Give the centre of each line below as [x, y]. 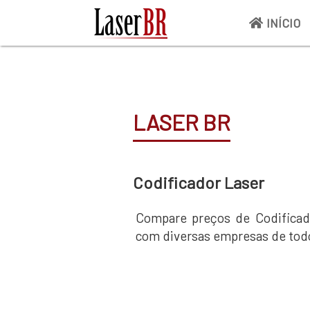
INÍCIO [284, 22]
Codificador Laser [199, 182]
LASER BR [182, 122]
